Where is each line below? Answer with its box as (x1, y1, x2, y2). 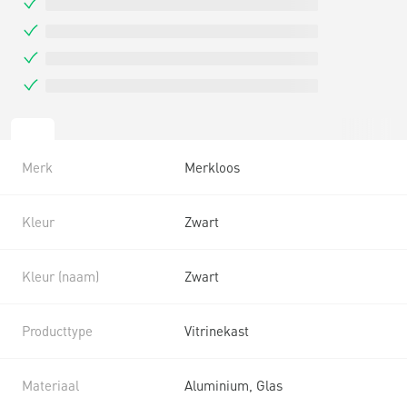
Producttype (22, 321, 93, 340)
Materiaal (22, 375, 79, 394)
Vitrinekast (184, 321, 249, 340)
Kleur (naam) (22, 266, 99, 285)
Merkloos (184, 157, 240, 176)
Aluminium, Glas (184, 375, 283, 394)
